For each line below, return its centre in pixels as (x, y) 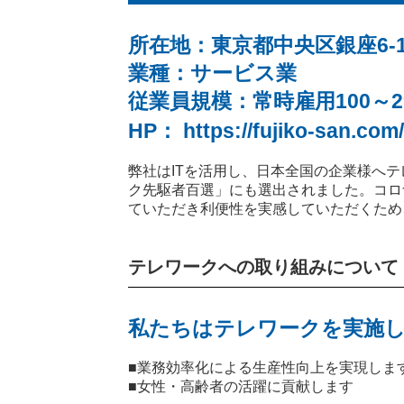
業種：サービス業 (212, 73)
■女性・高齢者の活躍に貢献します (241, 386)
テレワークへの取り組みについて (263, 267)
